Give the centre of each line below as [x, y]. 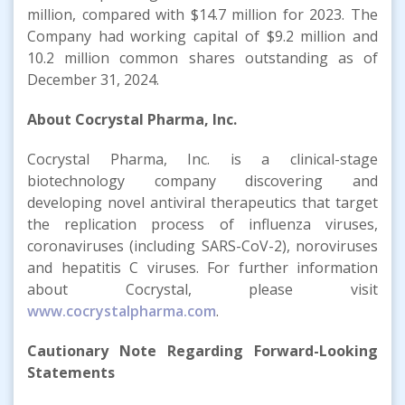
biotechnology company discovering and [202, 180]
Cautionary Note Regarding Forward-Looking [202, 350]
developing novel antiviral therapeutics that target [202, 202]
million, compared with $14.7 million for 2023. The [202, 14]
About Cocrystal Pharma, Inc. [132, 119]
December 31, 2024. [93, 79]
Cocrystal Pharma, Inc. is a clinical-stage [202, 159]
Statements [71, 372]
